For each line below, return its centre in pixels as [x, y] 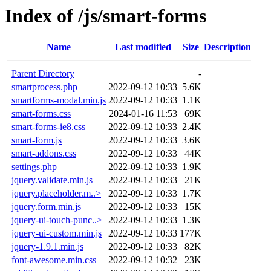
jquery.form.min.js [46, 207]
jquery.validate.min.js [52, 180]
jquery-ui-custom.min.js [57, 233]
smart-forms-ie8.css [48, 127]
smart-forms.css [41, 114]
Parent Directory [43, 74]
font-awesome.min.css [54, 260]
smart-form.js [37, 140]
